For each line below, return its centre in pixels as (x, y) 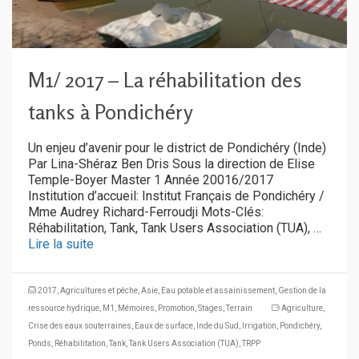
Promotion (176, 309)
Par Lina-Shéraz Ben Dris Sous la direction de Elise (171, 164)
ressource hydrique (64, 309)
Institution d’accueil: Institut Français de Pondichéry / (176, 196)
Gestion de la (302, 291)
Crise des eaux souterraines (80, 326)
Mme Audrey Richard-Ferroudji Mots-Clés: (146, 212)
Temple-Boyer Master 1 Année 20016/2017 (151, 180)
